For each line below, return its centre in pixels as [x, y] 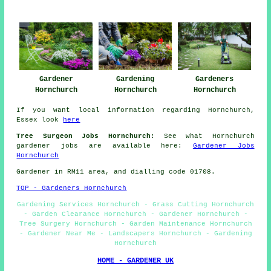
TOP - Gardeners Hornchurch [72, 188]
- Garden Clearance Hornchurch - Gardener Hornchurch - [135, 214]
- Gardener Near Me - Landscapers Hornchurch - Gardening [135, 234]
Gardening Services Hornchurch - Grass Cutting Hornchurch [135, 205]
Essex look [40, 120]
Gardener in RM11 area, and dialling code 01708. [116, 172]
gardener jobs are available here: [105, 146]
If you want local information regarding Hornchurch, [135, 110]
